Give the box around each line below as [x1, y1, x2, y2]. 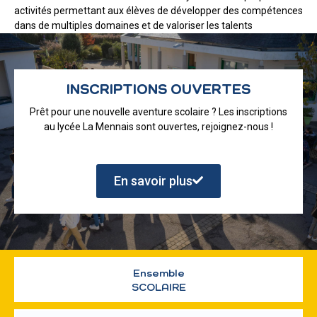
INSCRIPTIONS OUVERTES [67, 83, 250, 98]
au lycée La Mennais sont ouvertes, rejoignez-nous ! [44, 121, 273, 133]
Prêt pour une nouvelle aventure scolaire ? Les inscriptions [30, 106, 287, 118]
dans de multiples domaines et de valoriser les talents [14, 20, 253, 32]
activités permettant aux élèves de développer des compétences [14, 5, 303, 17]
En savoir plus [114, 173, 192, 189]
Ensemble [132, 267, 185, 279]
